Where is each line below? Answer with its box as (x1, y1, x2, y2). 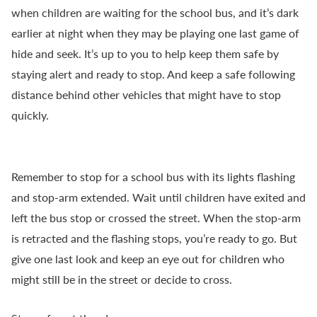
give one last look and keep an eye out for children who (11, 252, 284, 266)
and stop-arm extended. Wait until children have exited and (11, 190, 306, 204)
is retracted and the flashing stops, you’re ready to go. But (11, 231, 297, 246)
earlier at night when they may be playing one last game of (11, 26, 299, 40)
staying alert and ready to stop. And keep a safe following (11, 67, 295, 81)
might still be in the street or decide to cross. (11, 272, 232, 287)
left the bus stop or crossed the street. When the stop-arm (11, 211, 301, 225)
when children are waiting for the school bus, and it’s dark (11, 6, 299, 20)
